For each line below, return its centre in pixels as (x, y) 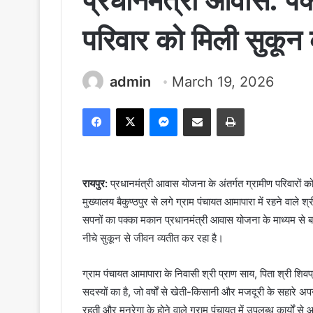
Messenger (202, 108)
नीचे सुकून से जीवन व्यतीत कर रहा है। (153, 238)
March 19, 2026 (223, 82)
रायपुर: (96, 184)
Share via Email (221, 108)
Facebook (131, 108)
